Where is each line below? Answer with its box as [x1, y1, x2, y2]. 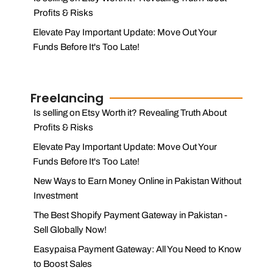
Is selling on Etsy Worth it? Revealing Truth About [33, 107, 227, 118]
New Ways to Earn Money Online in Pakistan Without [33, 175, 241, 186]
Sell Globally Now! [33, 224, 107, 235]
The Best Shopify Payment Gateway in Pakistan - [33, 210, 227, 220]
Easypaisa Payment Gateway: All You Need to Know [33, 244, 241, 254]
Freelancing [30, 89, 104, 107]
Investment [33, 190, 78, 200]
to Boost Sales [33, 258, 92, 269]
